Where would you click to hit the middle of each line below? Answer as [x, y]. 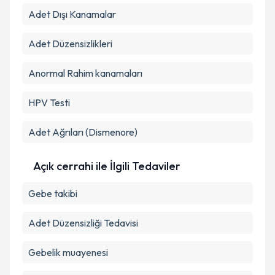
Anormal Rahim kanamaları [85, 73]
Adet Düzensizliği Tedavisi [83, 223]
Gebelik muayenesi [68, 252]
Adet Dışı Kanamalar [72, 14]
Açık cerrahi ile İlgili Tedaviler [107, 166]
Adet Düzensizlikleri [70, 44]
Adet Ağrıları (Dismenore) [83, 132]
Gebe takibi [53, 193]
